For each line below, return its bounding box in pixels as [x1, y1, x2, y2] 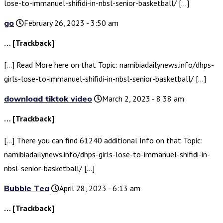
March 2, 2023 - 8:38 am [102, 94, 184, 104]
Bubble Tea [4, 183, 49, 194]
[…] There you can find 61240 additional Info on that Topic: [4, 135, 203, 146]
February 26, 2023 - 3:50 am [24, 18, 118, 28]
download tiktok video [4, 94, 92, 104]
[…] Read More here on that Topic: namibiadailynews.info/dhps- [4, 60, 214, 70]
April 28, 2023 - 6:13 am [59, 183, 140, 194]
